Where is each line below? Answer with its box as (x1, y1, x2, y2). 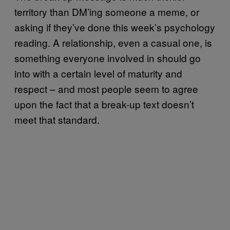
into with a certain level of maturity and (14, 66, 182, 80)
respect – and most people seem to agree (14, 81, 198, 95)
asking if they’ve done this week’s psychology (14, 20, 215, 34)
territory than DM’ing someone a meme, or (14, 4, 199, 18)
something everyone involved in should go (14, 50, 201, 65)
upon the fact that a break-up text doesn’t (14, 97, 194, 111)
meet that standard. (14, 112, 100, 126)
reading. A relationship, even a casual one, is (14, 35, 212, 49)
